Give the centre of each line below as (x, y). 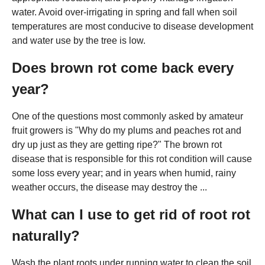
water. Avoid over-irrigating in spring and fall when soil (125, 12)
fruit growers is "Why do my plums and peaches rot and (127, 130)
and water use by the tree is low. (79, 40)
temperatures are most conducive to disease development (132, 26)
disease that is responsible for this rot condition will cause (132, 159)
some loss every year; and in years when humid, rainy (124, 173)
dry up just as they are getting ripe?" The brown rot (117, 144)
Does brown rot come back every (123, 67)
